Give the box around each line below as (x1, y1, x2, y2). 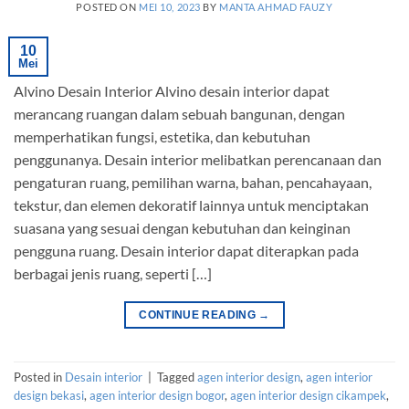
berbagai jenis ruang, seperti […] (14, 264, 212, 282)
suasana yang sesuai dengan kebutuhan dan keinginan (14, 218, 351, 236)
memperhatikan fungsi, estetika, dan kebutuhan (14, 127, 310, 145)
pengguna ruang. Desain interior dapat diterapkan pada (14, 241, 359, 259)
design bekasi (14, 388, 84, 404)
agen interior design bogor (89, 388, 225, 404)
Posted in (14, 370, 65, 385)
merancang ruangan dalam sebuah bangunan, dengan (14, 104, 345, 122)
